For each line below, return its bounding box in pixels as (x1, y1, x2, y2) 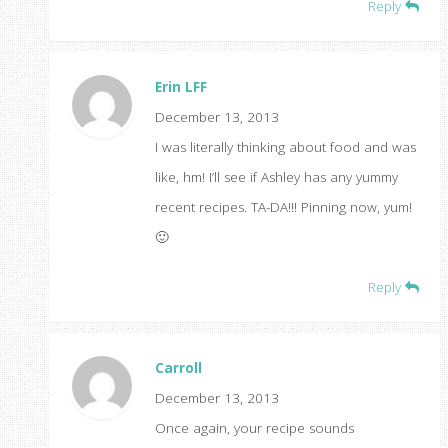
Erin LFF (154, 78, 207, 97)
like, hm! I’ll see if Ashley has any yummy (154, 168, 398, 187)
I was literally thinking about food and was (154, 138, 416, 157)
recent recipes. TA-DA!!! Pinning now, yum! (154, 198, 412, 217)
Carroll (154, 359, 202, 378)
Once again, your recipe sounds (154, 419, 354, 438)
